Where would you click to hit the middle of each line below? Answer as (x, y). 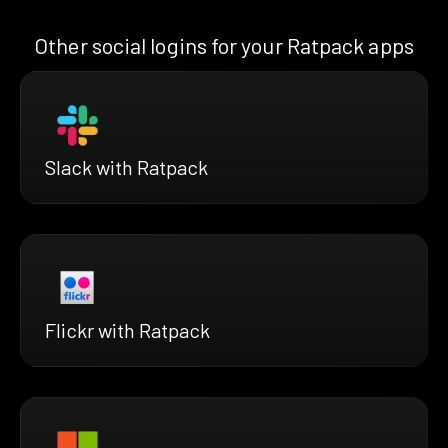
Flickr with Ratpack (127, 330)
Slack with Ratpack (126, 167)
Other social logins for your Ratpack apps (224, 44)
